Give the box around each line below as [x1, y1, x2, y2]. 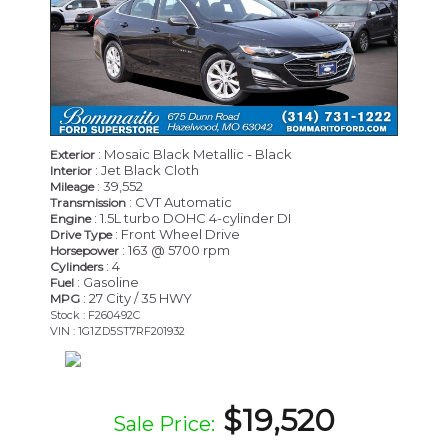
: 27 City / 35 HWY [80, 289, 192, 306]
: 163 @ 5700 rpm [119, 241, 230, 258]
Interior [50, 162, 92, 178]
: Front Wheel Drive [112, 225, 240, 242]
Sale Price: [113, 411, 215, 436]
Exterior [50, 146, 95, 162]
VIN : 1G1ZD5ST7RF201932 [50, 323, 185, 338]
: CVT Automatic [126, 193, 232, 210]
